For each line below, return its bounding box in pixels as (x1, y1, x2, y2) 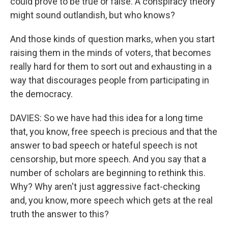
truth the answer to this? (10, 209, 109, 219)
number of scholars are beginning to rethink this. (10, 167, 206, 178)
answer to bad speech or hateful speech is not (10, 140, 197, 151)
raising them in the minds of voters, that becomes (10, 47, 211, 58)
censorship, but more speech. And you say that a (10, 154, 206, 164)
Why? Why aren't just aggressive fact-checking (10, 181, 200, 192)
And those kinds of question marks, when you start (10, 34, 215, 44)
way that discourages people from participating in (10, 75, 209, 85)
